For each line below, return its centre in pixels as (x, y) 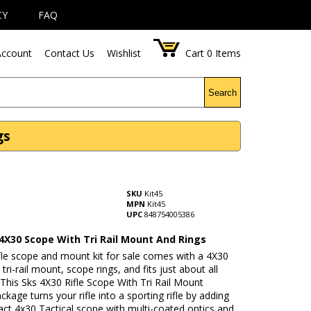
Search (223, 92)
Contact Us (70, 53)
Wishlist (124, 53)
